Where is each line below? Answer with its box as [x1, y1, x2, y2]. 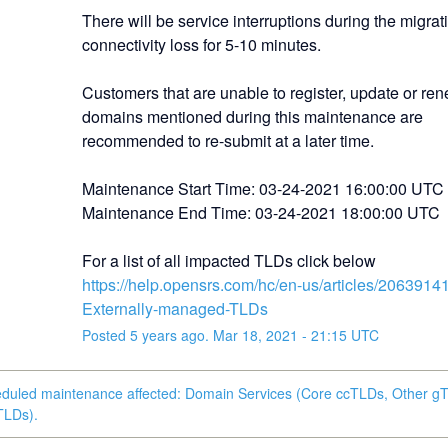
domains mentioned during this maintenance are [81, 104, 423, 128]
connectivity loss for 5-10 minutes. [81, 32, 321, 56]
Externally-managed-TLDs [81, 296, 268, 320]
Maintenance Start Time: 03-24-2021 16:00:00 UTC [81, 176, 444, 200]
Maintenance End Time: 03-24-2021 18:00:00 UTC [81, 200, 440, 224]
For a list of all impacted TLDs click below [81, 248, 376, 272]
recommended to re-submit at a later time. [81, 128, 374, 152]
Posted [81, 324, 130, 345]
